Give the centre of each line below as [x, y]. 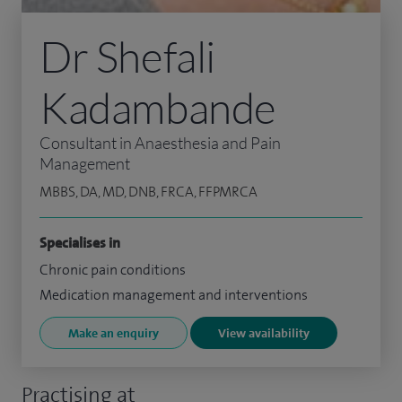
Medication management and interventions [174, 295]
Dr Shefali [128, 56]
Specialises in [80, 243]
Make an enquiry [114, 333]
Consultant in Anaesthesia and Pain [160, 143]
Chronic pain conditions [113, 270]
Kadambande [158, 107]
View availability [264, 333]
